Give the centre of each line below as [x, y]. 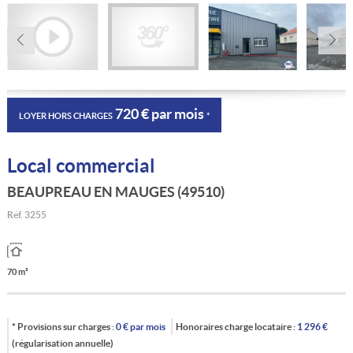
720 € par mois [159, 114]
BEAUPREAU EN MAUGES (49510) [115, 191]
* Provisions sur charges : [63, 326]
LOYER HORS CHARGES [65, 116]
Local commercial [81, 165]
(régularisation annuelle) [63, 343]
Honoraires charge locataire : [235, 326]
